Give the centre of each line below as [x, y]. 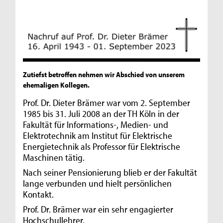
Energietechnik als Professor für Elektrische [102, 147]
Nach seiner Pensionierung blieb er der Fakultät [110, 172]
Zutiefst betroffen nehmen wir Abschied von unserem [104, 75]
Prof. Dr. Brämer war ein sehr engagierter [98, 209]
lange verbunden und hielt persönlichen [98, 183]
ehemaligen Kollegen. [56, 85]
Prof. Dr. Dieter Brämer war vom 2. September [107, 103]
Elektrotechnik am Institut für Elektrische [98, 136]
